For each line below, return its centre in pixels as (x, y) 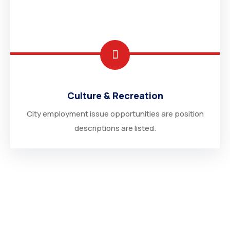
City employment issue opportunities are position (115, 114)
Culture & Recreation (115, 95)
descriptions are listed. (115, 128)
